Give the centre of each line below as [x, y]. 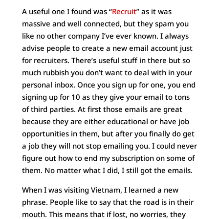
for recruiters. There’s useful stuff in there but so [106, 60]
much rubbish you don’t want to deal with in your [107, 72]
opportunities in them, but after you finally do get [108, 133]
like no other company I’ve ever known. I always [105, 35]
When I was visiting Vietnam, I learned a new [100, 189]
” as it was [154, 11]
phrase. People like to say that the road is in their [108, 202]
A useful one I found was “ [67, 11]
